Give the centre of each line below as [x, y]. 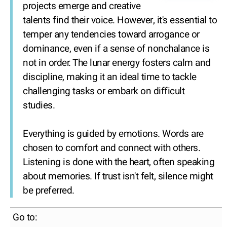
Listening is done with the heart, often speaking [119, 162]
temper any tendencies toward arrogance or [111, 35]
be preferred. [49, 191]
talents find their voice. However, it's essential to [120, 21]
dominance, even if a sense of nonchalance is [116, 49]
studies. [39, 106]
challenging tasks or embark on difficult [104, 91]
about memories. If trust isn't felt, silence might [118, 177]
